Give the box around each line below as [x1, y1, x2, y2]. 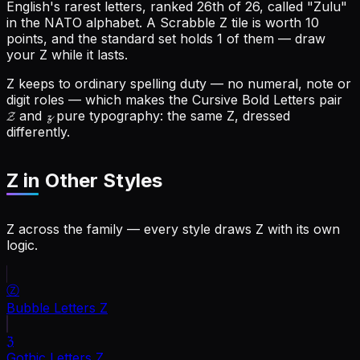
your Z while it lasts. [6, 47, 128, 63]
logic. [6, 236, 38, 253]
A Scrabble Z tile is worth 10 [142, 14, 319, 31]
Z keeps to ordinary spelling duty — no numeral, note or [6, 76, 351, 92]
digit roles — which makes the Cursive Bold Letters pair [6, 92, 342, 108]
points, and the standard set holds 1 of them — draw [6, 31, 325, 47]
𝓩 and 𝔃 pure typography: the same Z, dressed [6, 108, 290, 125]
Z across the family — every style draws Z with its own [6, 220, 340, 237]
